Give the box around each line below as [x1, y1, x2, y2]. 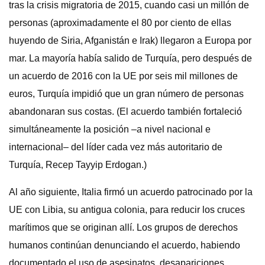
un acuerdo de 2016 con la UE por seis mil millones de [9, 71, 238, 81]
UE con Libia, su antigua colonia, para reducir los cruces [9, 205, 245, 215]
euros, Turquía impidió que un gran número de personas [9, 89, 244, 99]
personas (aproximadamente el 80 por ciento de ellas [9, 18, 231, 28]
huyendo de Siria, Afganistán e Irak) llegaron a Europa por [9, 35, 251, 46]
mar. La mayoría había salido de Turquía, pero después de [9, 53, 252, 63]
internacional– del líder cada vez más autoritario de [9, 142, 222, 152]
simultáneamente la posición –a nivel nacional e [9, 124, 211, 134]
